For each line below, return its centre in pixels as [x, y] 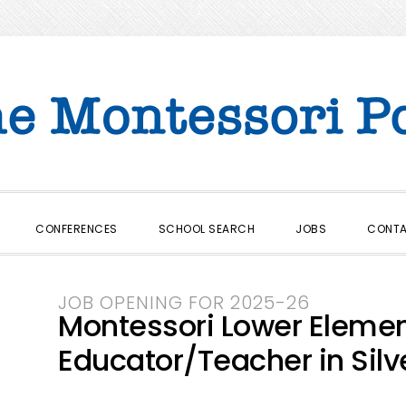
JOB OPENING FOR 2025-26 [184, 303]
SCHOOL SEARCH [207, 229]
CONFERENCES [77, 229]
